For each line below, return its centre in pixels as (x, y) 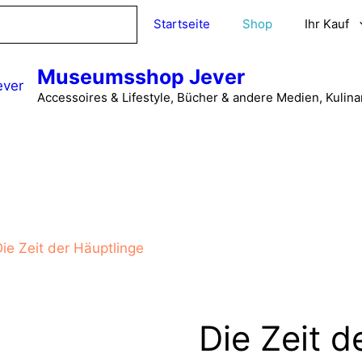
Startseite (181, 24)
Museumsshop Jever (141, 77)
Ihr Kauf (326, 24)
